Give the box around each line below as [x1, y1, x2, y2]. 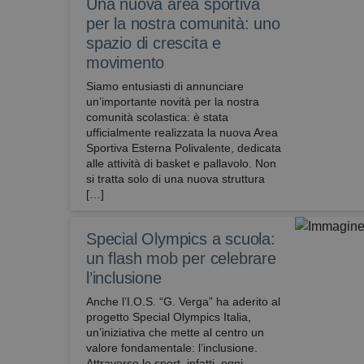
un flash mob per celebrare [86, 249, 276, 267]
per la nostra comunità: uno [86, 15, 280, 32]
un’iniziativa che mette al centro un [86, 326, 264, 339]
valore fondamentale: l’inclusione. [86, 341, 258, 354]
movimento [86, 54, 165, 71]
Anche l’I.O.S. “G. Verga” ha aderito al [86, 295, 280, 308]
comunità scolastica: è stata [86, 110, 228, 123]
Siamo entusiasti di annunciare [86, 80, 244, 93]
